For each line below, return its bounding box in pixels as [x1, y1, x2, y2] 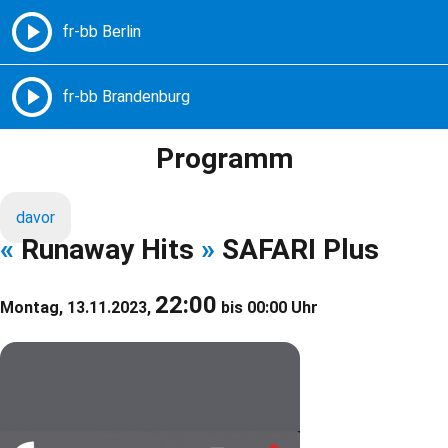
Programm [155, 142, 293, 176]
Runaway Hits [14, 233, 201, 267]
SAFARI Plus [215, 233, 379, 267]
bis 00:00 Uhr [217, 298, 318, 318]
